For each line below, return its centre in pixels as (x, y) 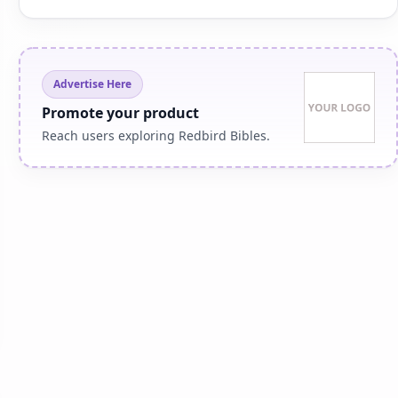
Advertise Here (93, 84)
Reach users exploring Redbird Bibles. (156, 135)
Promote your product (121, 113)
